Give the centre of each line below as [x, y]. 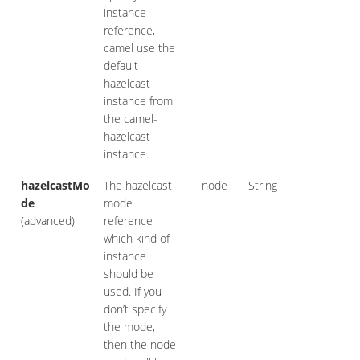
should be [128, 274]
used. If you [132, 292]
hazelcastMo [55, 186]
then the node [139, 345]
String [262, 186]
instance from [138, 101]
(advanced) [47, 221]
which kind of [136, 239]
